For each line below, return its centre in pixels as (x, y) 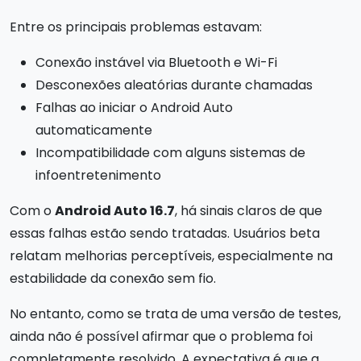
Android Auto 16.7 (115, 211)
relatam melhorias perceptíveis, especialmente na (171, 256)
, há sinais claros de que (249, 211)
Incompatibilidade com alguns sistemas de (170, 153)
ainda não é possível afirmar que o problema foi (161, 336)
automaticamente (94, 130)
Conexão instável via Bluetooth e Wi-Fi (156, 62)
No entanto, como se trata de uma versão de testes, (175, 314)
